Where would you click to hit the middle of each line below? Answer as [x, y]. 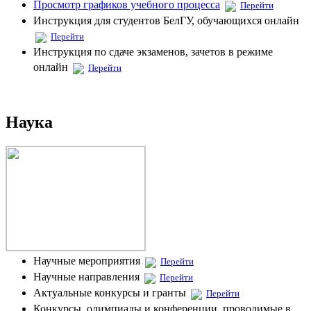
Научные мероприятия [88, 260]
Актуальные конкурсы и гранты [111, 292]
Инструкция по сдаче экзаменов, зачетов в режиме [153, 51]
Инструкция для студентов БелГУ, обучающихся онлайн [166, 20]
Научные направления [88, 276]
